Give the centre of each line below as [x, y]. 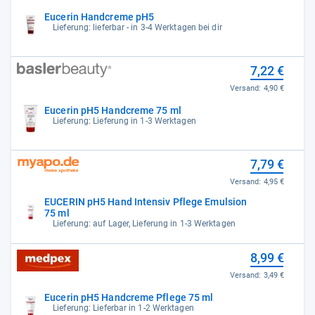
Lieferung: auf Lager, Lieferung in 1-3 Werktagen [144, 223]
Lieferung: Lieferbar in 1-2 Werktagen [123, 308]
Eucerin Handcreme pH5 [99, 17]
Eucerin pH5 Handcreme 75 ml [113, 111]
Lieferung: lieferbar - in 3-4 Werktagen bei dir [137, 28]
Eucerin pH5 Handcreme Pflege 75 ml [129, 298]
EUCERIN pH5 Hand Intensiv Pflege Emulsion [146, 201]
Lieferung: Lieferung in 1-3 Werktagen [124, 121]
